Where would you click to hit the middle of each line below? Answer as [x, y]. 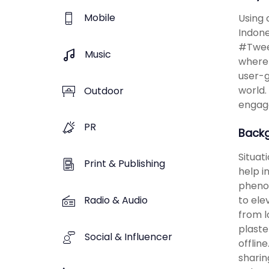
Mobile [100, 18]
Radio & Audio [116, 200]
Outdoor [104, 91]
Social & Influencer [128, 237]
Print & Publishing [125, 164]
